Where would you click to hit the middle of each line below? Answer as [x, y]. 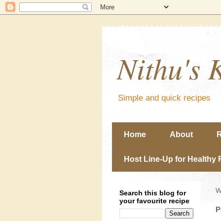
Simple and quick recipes [164, 98]
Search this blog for [153, 193]
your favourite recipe [154, 201]
